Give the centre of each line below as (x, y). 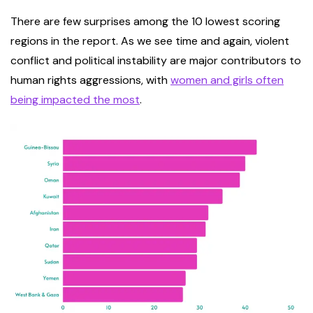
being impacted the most (75, 100)
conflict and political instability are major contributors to (156, 61)
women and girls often (227, 80)
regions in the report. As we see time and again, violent (150, 41)
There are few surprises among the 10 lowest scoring (145, 22)
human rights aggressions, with (90, 80)
